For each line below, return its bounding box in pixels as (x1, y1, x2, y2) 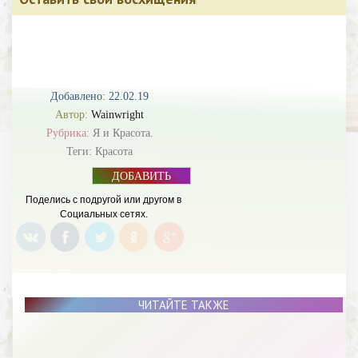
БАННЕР (119, 183, 164, 195)
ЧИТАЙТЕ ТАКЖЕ (137, 297, 229, 312)
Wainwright (91, 109, 144, 121)
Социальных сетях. (59, 209, 148, 220)
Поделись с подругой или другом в (26, 194, 181, 205)
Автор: (55, 109, 91, 121)
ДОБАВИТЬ (112, 170, 171, 182)
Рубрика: (46, 127, 93, 139)
